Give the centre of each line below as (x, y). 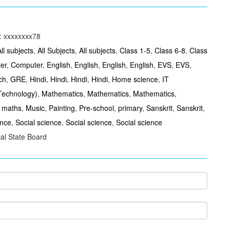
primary (130, 108)
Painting (62, 108)
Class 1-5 (135, 50)
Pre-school (96, 108)
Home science (135, 79)
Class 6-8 (170, 50)
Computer (26, 65)
